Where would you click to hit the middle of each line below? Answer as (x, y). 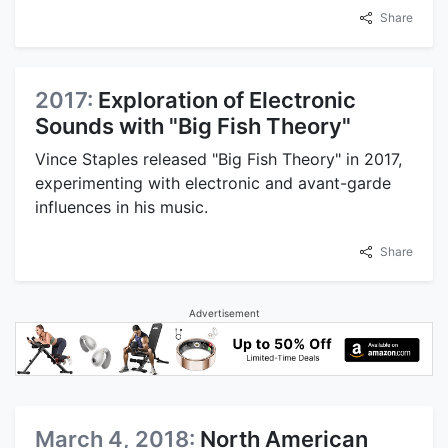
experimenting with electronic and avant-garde (213, 183)
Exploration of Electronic (227, 100)
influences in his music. (121, 207)
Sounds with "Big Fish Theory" (193, 126)
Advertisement (224, 313)
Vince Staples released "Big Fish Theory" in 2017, (218, 159)
